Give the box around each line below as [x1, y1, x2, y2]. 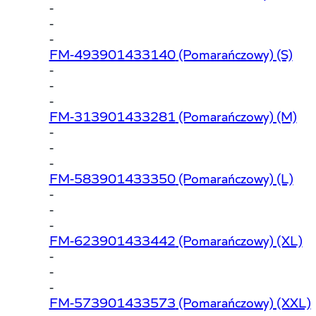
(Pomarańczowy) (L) [175, 167, 293, 187]
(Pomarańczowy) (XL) [175, 229, 303, 249]
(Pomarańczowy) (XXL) [175, 291, 311, 311]
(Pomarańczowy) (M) [175, 105, 297, 125]
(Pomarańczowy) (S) [175, 43, 293, 63]
